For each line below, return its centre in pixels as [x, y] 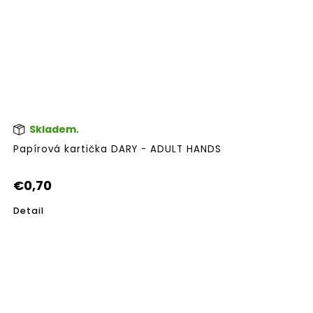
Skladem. [53, 129]
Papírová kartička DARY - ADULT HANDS [117, 150]
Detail [29, 211]
